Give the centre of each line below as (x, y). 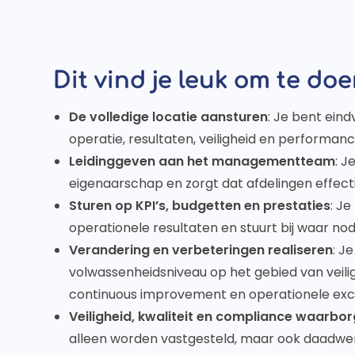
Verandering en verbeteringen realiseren (201, 250)
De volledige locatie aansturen (169, 117)
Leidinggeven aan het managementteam (202, 161)
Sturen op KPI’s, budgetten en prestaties (200, 206)
